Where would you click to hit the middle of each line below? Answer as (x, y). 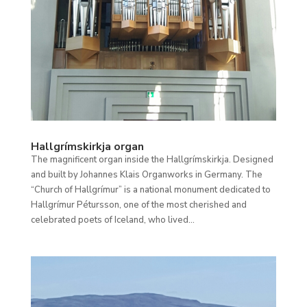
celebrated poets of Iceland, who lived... (112, 220)
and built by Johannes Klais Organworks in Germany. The (146, 174)
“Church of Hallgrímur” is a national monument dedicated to (150, 189)
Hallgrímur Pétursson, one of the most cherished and (138, 205)
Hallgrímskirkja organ (87, 146)
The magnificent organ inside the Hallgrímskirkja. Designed (152, 159)
